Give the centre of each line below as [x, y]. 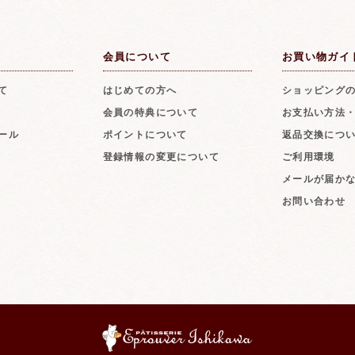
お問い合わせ [314, 201]
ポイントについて [145, 134]
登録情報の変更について [161, 157]
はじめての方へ [140, 90]
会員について [137, 56]
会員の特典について [151, 112]
